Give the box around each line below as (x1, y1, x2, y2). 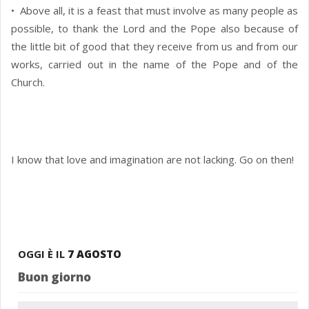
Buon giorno (18, 269, 91, 286)
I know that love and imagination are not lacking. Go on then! (11, 152, 294, 167)
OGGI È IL (18, 247, 68, 261)
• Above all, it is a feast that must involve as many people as (11, 3, 298, 18)
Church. (11, 75, 45, 90)
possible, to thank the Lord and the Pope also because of (11, 21, 298, 36)
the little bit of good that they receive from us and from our (11, 39, 298, 54)
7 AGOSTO (68, 247, 121, 261)
